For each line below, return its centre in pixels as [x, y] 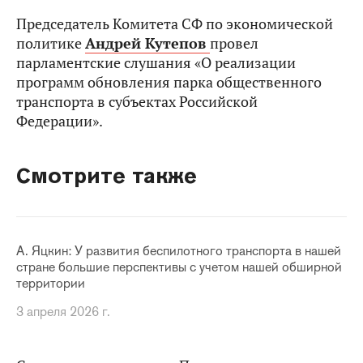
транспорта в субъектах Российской [137, 102]
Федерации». [60, 121]
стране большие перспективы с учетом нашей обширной [179, 267]
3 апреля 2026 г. [63, 312]
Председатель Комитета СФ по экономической [175, 24]
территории [51, 283]
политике [51, 43]
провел [234, 43]
